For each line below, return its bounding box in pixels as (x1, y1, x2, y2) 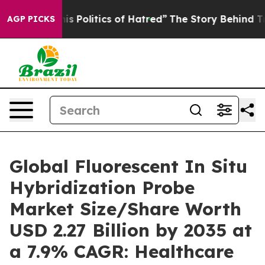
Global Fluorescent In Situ (9, 155, 247, 177)
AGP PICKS (7, 14, 55, 24)
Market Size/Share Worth (9, 198, 241, 220)
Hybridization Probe (9, 176, 195, 199)
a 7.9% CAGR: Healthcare (9, 240, 234, 263)
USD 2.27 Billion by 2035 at (9, 219, 252, 241)
